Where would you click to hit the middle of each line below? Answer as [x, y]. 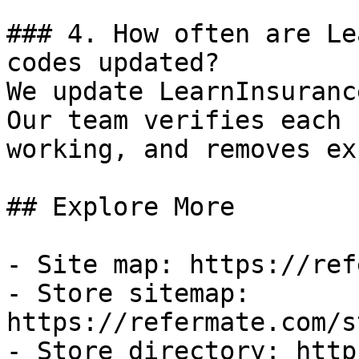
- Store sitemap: [128, 293]
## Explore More [121, 207]
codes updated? [113, 63]
